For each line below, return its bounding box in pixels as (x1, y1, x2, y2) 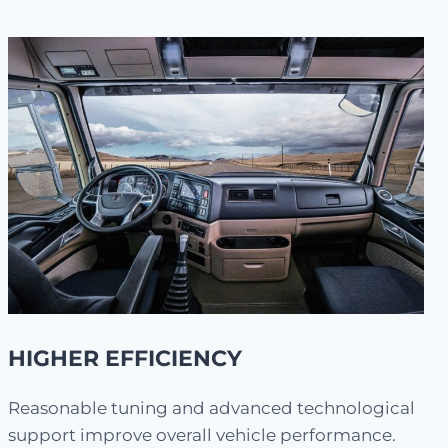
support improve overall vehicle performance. (8, 425, 396, 446)
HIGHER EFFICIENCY (8, 345, 242, 373)
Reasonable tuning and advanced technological (8, 398, 415, 419)
